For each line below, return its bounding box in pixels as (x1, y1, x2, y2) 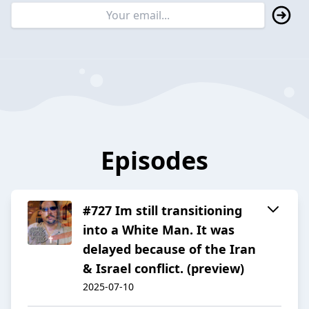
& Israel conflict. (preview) (83, 260, 244, 277)
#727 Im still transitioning (83, 202, 242, 219)
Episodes (101, 143, 208, 178)
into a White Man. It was (83, 221, 235, 239)
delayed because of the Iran (83, 241, 256, 258)
